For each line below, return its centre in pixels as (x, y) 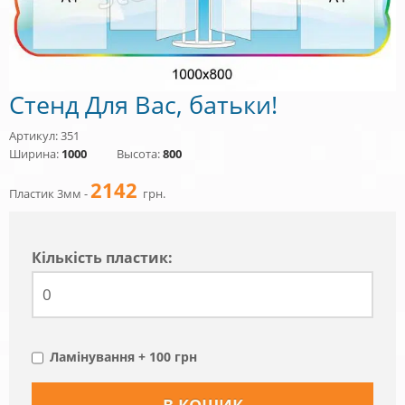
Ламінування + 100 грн (123, 356)
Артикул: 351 (44, 135)
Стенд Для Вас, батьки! (143, 104)
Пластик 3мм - (50, 193)
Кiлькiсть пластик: (102, 257)
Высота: (140, 153)
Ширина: (35, 153)
